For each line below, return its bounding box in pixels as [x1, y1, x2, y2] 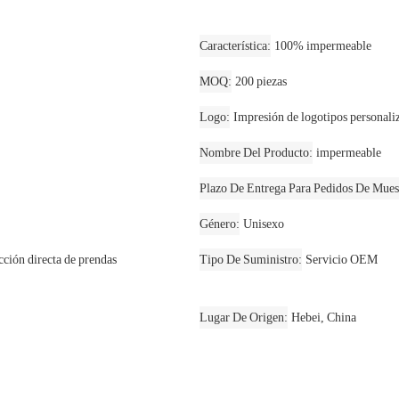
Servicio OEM [305, 252, 378, 267]
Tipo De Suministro [199, 252, 298, 267]
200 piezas [235, 74, 287, 89]
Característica [199, 38, 267, 53]
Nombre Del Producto [199, 145, 309, 160]
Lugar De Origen [199, 310, 284, 325]
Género [199, 216, 236, 232]
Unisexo [243, 216, 284, 232]
